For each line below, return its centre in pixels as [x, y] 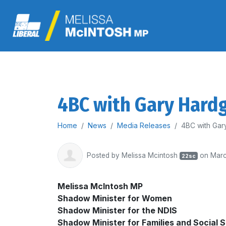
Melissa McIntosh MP [100, 186]
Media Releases [144, 125]
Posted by [104, 155]
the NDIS [159, 210]
